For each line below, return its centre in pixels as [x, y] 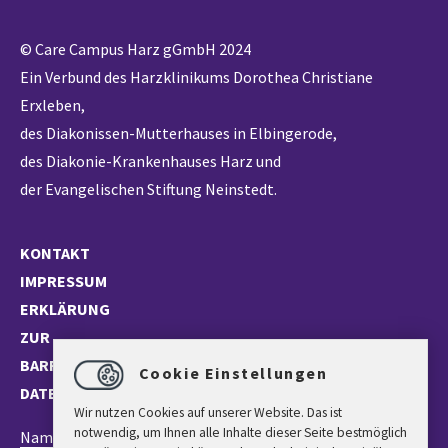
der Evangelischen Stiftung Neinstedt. [148, 189]
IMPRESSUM [63, 281]
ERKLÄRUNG [65, 309]
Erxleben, [52, 105]
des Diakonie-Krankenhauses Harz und [150, 161]
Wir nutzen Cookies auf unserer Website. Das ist [208, 412]
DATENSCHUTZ [73, 393]
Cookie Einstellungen [231, 372]
